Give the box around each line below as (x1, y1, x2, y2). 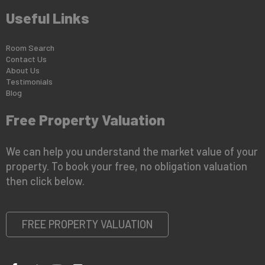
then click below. (6, 174, 85, 188)
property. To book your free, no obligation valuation (6, 159, 247, 173)
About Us (6, 65, 40, 76)
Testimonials (6, 76, 53, 87)
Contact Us (6, 54, 47, 64)
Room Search (6, 43, 54, 53)
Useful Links (6, 9, 89, 27)
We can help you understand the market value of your (6, 144, 258, 158)
